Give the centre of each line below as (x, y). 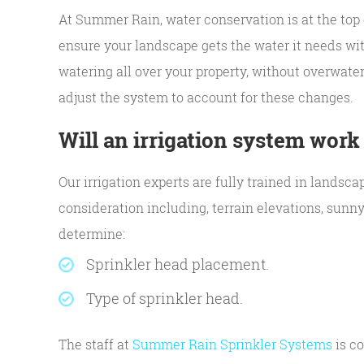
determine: (92, 234)
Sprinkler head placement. (178, 264)
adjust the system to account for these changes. (206, 97)
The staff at (95, 344)
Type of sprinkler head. (165, 298)
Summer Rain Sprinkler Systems (232, 344)
